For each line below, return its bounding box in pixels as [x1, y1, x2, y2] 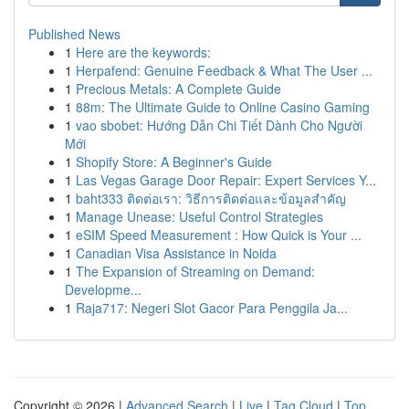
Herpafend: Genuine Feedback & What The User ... [76, 61, 372, 79]
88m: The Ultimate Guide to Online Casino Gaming [76, 98, 370, 116]
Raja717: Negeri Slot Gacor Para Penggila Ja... [76, 299, 348, 317]
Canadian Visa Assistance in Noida [76, 244, 277, 262]
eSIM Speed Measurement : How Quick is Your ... [76, 225, 362, 244]
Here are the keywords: [76, 43, 211, 61]
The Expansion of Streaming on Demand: [76, 262, 315, 280]
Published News [28, 25, 121, 43]
